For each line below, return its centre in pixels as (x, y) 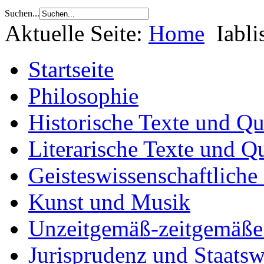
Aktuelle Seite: (77, 34)
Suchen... (22, 14)
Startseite (71, 70)
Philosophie (83, 96)
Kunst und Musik (109, 202)
